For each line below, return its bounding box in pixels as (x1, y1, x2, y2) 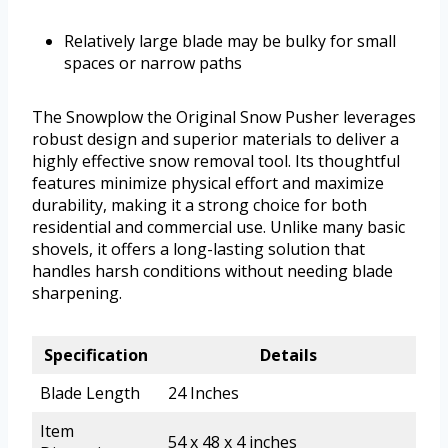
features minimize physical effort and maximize (32, 171, 384, 194)
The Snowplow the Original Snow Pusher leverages (32, 105, 416, 128)
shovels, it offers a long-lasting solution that (32, 237, 365, 260)
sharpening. (32, 281, 122, 304)
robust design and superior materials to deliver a (32, 127, 399, 150)
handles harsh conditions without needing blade (32, 259, 393, 282)
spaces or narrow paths (64, 51, 242, 74)
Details (259, 343, 317, 366)
